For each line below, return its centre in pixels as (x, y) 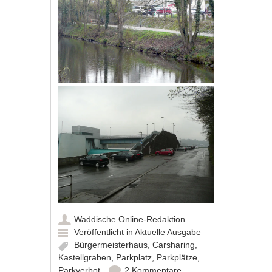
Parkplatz (134, 257)
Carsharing (174, 244)
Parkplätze (177, 257)
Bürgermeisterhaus (111, 244)
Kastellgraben (85, 257)
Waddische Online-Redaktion (130, 219)
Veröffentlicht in (105, 232)
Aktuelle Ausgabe (168, 232)
